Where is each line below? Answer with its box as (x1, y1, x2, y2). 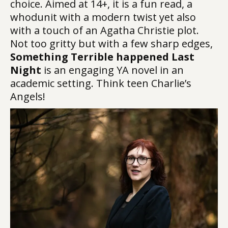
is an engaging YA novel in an (44, 63, 184, 77)
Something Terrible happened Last (10, 50, 194, 64)
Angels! (10, 90, 45, 103)
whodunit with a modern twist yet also (10, 10, 196, 24)
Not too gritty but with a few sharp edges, (10, 37, 213, 50)
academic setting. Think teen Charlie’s (10, 76, 191, 90)
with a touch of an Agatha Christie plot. (10, 23, 199, 37)
